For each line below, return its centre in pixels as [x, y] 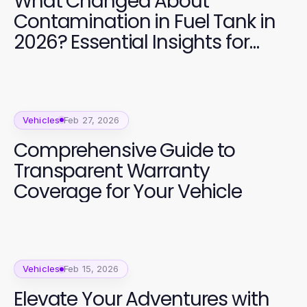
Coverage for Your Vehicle [128, 191]
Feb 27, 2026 [92, 120]
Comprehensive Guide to [125, 150]
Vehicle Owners [82, 63]
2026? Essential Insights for [132, 42]
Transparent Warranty [112, 171]
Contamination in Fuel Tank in [145, 22]
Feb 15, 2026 [91, 269]
